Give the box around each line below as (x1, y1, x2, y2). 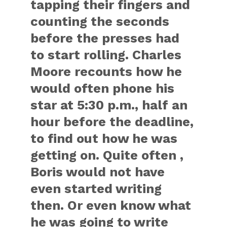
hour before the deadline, (30, 113, 194, 129)
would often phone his (30, 80, 175, 96)
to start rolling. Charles (30, 47, 182, 62)
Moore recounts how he (30, 63, 182, 79)
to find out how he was (30, 130, 178, 146)
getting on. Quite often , (30, 147, 184, 163)
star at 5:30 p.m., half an (30, 97, 188, 112)
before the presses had (30, 30, 180, 46)
